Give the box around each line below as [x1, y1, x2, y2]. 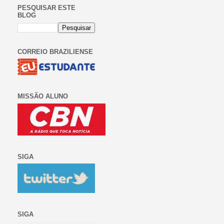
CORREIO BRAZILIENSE [17, 47, 93, 55]
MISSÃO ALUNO [17, 92, 68, 100]
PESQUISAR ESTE [17, 4, 75, 12]
